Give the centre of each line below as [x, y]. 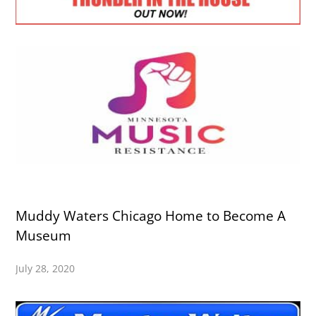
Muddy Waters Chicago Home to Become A [151, 215]
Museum [44, 235]
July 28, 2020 [45, 268]
